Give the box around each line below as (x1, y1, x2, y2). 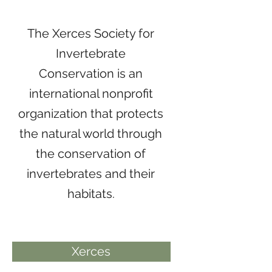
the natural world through (19, 126, 163, 141)
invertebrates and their (27, 166, 155, 181)
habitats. (67, 186, 115, 201)
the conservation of (36, 146, 146, 161)
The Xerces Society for (27, 26, 155, 41)
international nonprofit (29, 86, 153, 101)
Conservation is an (39, 66, 143, 81)
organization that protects (18, 106, 164, 121)
